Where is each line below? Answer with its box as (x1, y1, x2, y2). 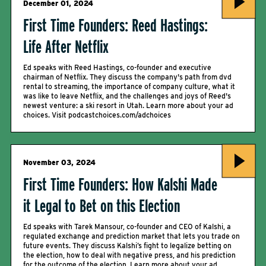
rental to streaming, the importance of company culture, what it (23, 82, 235, 91)
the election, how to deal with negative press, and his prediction (23, 251, 236, 259)
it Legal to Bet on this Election (23, 195, 180, 216)
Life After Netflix (23, 36, 109, 57)
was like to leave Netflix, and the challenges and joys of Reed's (23, 91, 231, 100)
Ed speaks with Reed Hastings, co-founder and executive (23, 63, 211, 72)
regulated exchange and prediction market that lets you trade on (23, 232, 240, 240)
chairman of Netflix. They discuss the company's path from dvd (23, 72, 232, 81)
